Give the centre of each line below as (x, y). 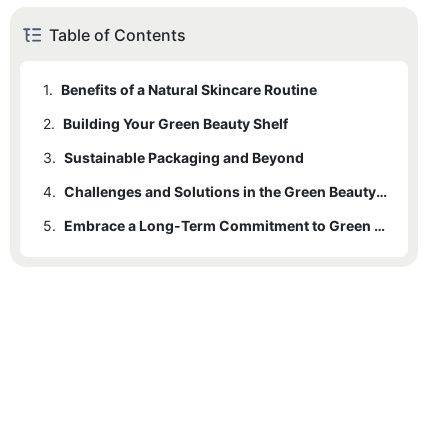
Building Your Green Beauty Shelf (175, 124)
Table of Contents (117, 35)
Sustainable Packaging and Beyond (184, 158)
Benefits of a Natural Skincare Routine (189, 90)
